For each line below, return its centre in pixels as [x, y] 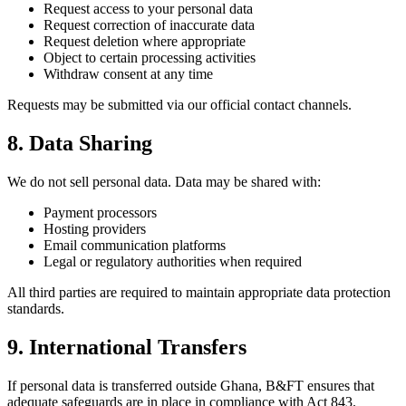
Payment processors [100, 213]
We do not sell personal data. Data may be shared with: [164, 182]
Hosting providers [95, 229]
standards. [36, 309]
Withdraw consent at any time [128, 74]
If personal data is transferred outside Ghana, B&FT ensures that [191, 385]
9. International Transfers [127, 347]
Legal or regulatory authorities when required [173, 262]
